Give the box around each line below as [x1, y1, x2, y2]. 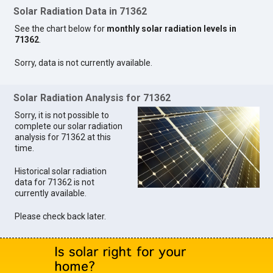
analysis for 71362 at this [15, 132, 112, 142]
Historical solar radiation [15, 166, 107, 176]
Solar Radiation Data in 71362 [13, 5, 147, 18]
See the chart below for [15, 24, 107, 34]
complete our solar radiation [15, 121, 123, 131]
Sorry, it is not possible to [15, 110, 110, 120]
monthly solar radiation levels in [107, 24, 237, 34]
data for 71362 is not [15, 177, 95, 187]
